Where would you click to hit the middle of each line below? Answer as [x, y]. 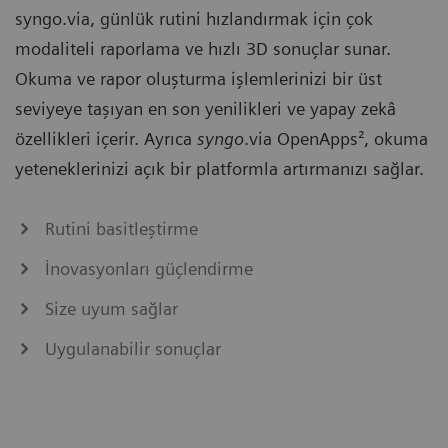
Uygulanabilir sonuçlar [133, 349]
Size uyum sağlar [111, 309]
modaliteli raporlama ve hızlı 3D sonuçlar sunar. [203, 49]
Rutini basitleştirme [121, 229]
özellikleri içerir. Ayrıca [106, 139]
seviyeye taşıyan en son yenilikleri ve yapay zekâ [205, 109]
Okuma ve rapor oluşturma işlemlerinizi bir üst [198, 79]
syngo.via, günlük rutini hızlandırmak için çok [194, 19]
